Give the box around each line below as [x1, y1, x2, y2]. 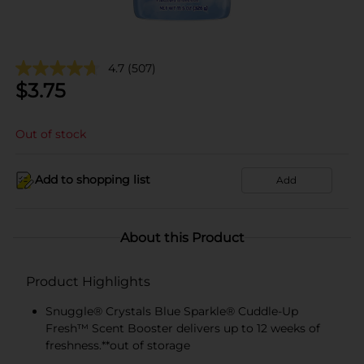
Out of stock [15, 126, 86, 141]
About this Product [119, 229, 245, 245]
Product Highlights [26, 273, 150, 289]
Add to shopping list [35, 172, 150, 187]
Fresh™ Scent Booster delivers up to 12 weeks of [45, 320, 320, 336]
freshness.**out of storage [45, 337, 190, 353]
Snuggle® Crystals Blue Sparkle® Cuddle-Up [45, 303, 298, 318]
